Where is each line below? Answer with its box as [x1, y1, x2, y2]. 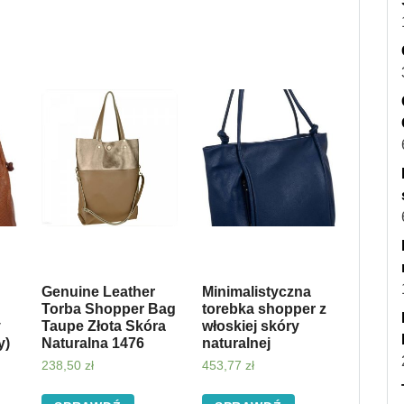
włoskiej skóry [201, 317, 299, 334]
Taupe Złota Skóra [41, 317, 166, 334]
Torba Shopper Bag [41, 300, 176, 317]
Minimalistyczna [201, 283, 311, 299]
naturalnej [201, 335, 271, 351]
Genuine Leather [41, 283, 155, 299]
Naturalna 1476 [41, 335, 144, 351]
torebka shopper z [201, 300, 326, 317]
